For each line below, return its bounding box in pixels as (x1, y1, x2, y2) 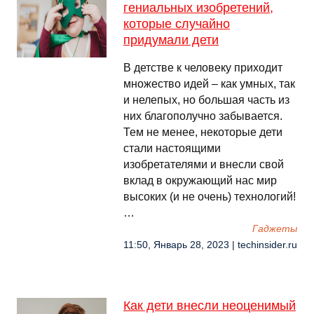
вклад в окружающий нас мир (123, 175, 277, 186)
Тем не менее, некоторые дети (123, 126, 282, 138)
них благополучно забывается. (123, 110, 282, 122)
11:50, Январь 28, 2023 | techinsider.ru (123, 240, 297, 250)
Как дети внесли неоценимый (123, 299, 296, 313)
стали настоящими (123, 142, 221, 154)
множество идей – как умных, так (123, 78, 295, 90)
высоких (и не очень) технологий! (123, 191, 296, 203)
